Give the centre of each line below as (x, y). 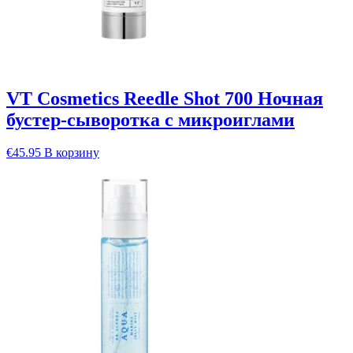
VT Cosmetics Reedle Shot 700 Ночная (165, 98)
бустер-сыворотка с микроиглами (150, 119)
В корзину (72, 153)
